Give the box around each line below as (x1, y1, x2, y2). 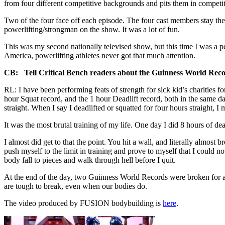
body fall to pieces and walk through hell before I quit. (4, 155, 176, 164)
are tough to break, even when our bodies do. (4, 181, 147, 190)
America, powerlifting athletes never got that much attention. (4, 51, 195, 60)
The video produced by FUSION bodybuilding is (4, 198, 163, 207)
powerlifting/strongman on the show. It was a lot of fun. (4, 25, 180, 34)
